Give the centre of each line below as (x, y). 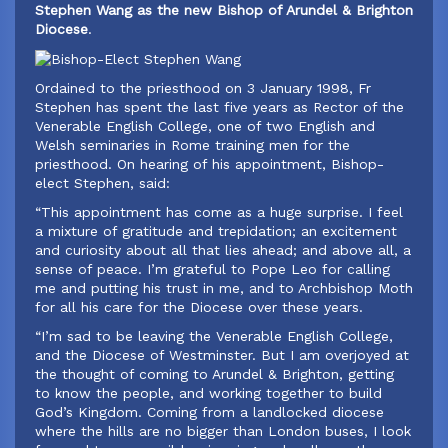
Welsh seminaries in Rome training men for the (192, 145)
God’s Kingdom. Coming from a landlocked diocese (209, 412)
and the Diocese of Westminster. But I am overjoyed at (222, 355)
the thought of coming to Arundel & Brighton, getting (214, 374)
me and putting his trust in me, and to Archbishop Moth (224, 288)
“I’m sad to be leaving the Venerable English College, (214, 336)
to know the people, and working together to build (208, 393)
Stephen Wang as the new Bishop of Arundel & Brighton (224, 10)
